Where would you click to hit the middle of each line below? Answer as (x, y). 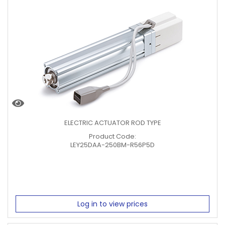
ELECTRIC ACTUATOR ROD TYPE (113, 123)
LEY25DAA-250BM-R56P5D (113, 145)
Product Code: (113, 136)
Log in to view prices (113, 204)
